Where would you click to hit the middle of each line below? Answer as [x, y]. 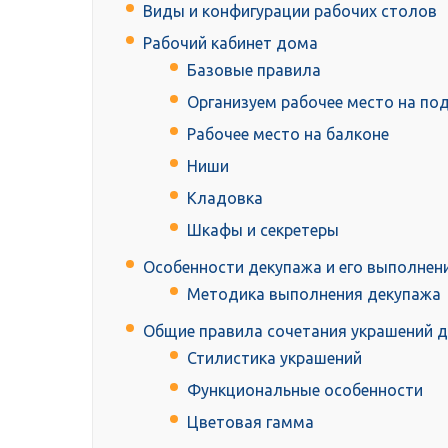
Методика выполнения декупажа [314, 294]
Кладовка [225, 198]
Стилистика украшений [274, 358]
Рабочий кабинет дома [230, 43]
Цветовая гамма [250, 422]
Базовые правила [254, 70]
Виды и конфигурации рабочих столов [290, 11]
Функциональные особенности [305, 390]
